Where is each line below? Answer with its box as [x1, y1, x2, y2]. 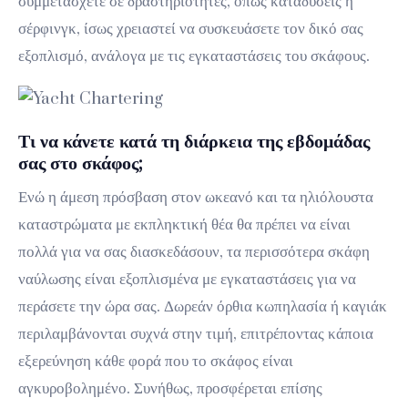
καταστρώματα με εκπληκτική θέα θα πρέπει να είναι [18, 214, 351, 235]
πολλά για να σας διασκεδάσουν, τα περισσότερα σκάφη [18, 241, 370, 262]
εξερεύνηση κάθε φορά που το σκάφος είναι [18, 351, 293, 372]
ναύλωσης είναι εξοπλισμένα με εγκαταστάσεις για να [18, 269, 356, 290]
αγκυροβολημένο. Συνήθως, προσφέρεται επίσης [18, 378, 322, 399]
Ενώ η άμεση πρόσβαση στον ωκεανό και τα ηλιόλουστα [18, 187, 373, 208]
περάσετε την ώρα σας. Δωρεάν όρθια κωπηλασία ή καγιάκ [18, 296, 387, 317]
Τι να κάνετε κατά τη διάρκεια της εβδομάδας [18, 129, 370, 154]
